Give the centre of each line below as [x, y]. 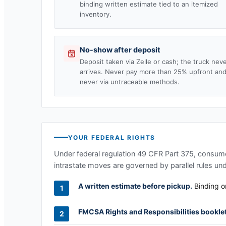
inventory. [96, 14]
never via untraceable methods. [130, 81]
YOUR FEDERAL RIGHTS [112, 137]
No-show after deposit [120, 50]
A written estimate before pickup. [135, 186]
